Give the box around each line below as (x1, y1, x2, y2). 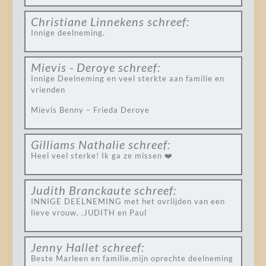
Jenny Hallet (30, 240, 99, 254)
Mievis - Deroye (30, 60, 115, 74)
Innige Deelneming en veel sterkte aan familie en (30, 74, 224, 83)
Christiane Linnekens (30, 14, 144, 28)
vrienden (30, 85, 65, 94)
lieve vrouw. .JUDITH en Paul (30, 208, 147, 217)
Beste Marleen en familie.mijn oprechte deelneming (30, 254, 233, 263)
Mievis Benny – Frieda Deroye (30, 105, 150, 115)
